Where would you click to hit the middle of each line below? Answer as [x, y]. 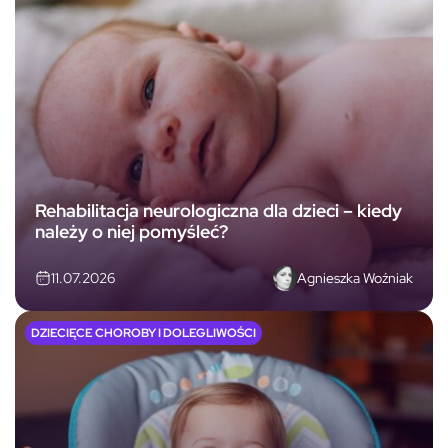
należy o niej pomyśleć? [131, 232]
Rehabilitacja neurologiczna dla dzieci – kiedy [218, 211]
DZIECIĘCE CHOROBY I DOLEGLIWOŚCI [143, 332]
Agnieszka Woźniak [355, 277]
